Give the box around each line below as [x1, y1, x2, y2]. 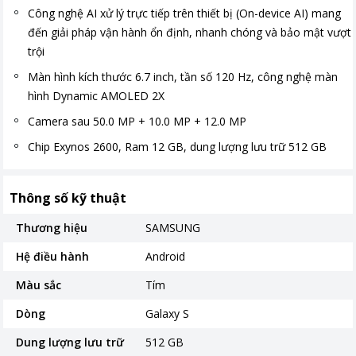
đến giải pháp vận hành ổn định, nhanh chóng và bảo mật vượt [28, 25, 351, 40]
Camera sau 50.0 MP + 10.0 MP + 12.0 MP [28, 114, 246, 129]
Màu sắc [16, 277, 61, 292]
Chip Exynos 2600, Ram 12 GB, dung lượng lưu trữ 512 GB [28, 139, 327, 154]
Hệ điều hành [16, 249, 89, 264]
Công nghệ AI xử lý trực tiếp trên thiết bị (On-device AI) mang [28, 6, 341, 21]
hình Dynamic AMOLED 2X [28, 88, 164, 103]
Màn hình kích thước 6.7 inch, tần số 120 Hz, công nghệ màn [28, 69, 338, 84]
